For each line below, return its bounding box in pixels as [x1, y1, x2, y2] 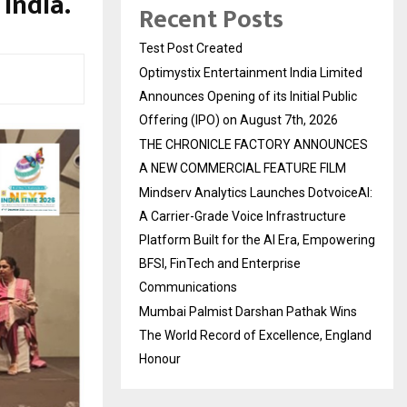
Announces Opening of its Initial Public [139, 89, 357, 104]
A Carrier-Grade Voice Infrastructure [139, 209, 346, 223]
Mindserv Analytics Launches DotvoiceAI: [139, 185, 372, 200]
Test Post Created [139, 41, 243, 55]
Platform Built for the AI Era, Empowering [139, 233, 375, 247]
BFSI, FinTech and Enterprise [139, 256, 301, 271]
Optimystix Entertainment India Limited [139, 65, 362, 80]
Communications [139, 280, 237, 294]
